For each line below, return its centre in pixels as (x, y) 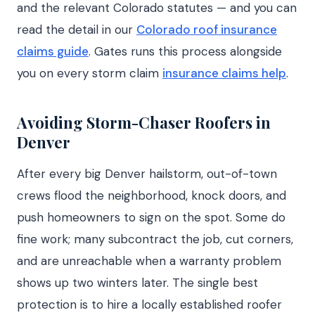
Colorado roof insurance (207, 30)
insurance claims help (224, 73)
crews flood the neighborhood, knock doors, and (152, 195)
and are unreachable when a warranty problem (149, 261)
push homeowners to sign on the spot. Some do (151, 217)
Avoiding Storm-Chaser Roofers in (144, 122)
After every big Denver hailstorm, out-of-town (147, 174)
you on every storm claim (90, 73)
